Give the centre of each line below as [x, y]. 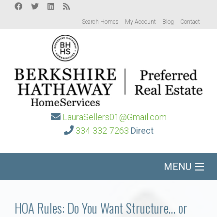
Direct [142, 131]
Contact [190, 22]
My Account [140, 22]
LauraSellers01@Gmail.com [114, 117]
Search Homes [100, 22]
